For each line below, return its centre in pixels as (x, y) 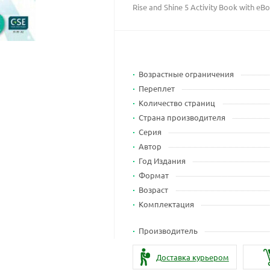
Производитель (168, 231)
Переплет (157, 88)
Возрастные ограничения (187, 74)
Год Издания (162, 161)
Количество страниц (177, 103)
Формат (154, 175)
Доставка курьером (192, 257)
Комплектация (167, 204)
